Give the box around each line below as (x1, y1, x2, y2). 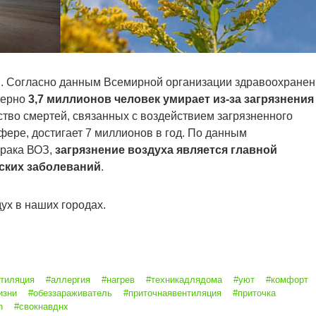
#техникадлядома (146, 274, 222, 286)
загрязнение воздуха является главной (55, 144, 277, 157)
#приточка (233, 288, 276, 299)
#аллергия (46, 274, 90, 286)
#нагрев (102, 274, 135, 286)
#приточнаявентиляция (123, 288, 221, 299)
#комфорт (266, 274, 308, 286)
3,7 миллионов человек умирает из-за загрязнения (28, 93, 314, 106)
